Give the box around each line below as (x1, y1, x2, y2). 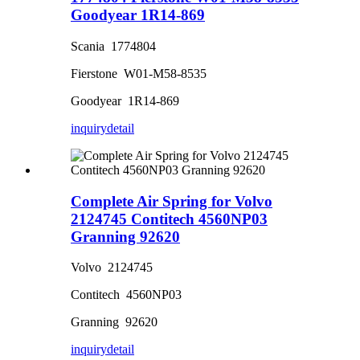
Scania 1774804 (71, 39, 156, 53)
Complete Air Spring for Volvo (71, 192, 272, 210)
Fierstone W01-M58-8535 (71, 66, 207, 80)
